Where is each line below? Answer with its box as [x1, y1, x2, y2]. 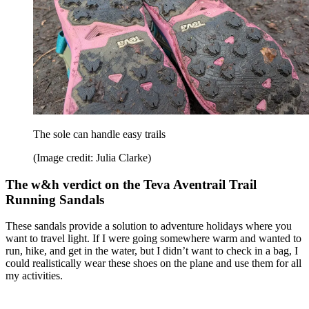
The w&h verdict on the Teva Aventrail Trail [6, 177, 257, 192]
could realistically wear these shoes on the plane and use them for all [6, 257, 301, 270]
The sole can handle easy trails [33, 128, 166, 140]
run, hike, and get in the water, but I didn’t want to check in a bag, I [6, 245, 298, 257]
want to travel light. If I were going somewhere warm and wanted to [6, 232, 301, 245]
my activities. [6, 270, 63, 282]
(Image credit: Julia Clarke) [33, 151, 151, 163]
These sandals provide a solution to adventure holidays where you [6, 220, 292, 232]
